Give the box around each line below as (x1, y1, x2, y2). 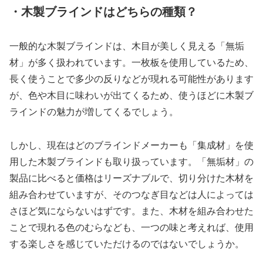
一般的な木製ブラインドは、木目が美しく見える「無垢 (9, 41, 244, 52)
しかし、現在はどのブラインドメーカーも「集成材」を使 (9, 140, 254, 150)
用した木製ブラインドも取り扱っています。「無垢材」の (9, 156, 254, 167)
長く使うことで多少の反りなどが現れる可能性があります (9, 74, 254, 85)
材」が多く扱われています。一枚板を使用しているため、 (9, 58, 254, 68)
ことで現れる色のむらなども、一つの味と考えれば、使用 (9, 222, 254, 232)
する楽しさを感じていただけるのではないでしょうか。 (9, 238, 244, 249)
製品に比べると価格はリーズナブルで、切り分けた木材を (9, 173, 254, 183)
